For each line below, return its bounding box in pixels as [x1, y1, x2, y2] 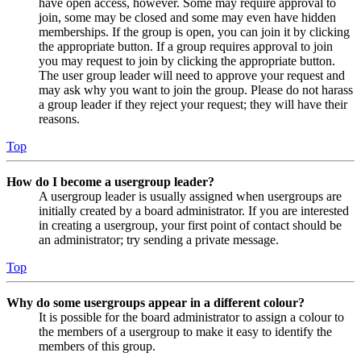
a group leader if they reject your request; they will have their [39, 98, 347, 112]
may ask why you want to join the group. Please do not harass [39, 83, 353, 98]
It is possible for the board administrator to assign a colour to [39, 310, 344, 325]
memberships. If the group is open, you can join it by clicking [39, 25, 350, 39]
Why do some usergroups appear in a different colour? [6, 296, 305, 310]
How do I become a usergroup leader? [6, 175, 214, 189]
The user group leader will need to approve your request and [39, 68, 345, 83]
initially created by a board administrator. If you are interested [39, 204, 349, 218]
